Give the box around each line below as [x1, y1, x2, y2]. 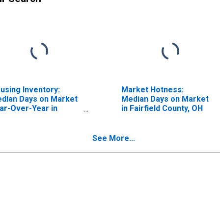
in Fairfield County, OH [121, 103, 203, 113]
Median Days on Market [121, 94, 209, 104]
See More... [92, 133, 135, 143]
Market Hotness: [121, 84, 184, 94]
